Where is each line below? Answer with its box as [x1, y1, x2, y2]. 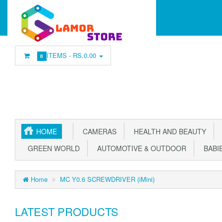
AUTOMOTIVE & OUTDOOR [93, 143, 186, 153]
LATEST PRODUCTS [15, 204, 118, 219]
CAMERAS [79, 126, 116, 136]
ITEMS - [47, 51, 73, 60]
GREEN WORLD [24, 143, 80, 153]
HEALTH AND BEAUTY [130, 126, 206, 136]
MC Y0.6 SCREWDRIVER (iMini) [60, 174, 155, 184]
